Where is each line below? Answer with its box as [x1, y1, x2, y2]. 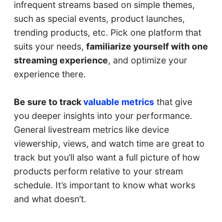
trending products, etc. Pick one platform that [13, 27, 201, 38]
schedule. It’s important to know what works [13, 180, 195, 191]
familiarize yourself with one [86, 41, 208, 52]
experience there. [13, 69, 88, 80]
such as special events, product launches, [13, 13, 185, 24]
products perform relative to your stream [13, 166, 183, 177]
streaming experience [13, 55, 108, 66]
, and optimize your [108, 55, 187, 66]
